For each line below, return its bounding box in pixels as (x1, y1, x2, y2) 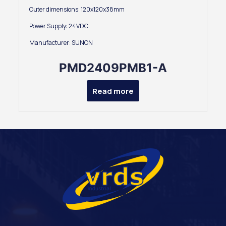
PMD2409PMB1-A (59, 61, 167, 76)
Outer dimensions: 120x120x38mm (29, 5, 125, 14)
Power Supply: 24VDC (29, 22, 89, 31)
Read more (92, 85, 134, 96)
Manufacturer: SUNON (29, 38, 93, 47)
